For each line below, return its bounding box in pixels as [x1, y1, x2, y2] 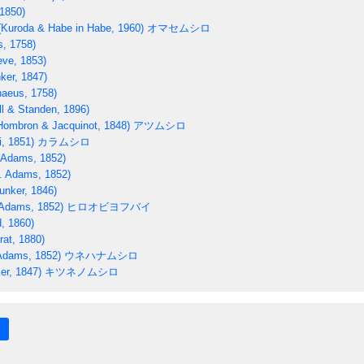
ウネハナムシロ [61, 249, 138, 262]
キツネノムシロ [41, 265, 119, 278]
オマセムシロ [144, 21, 210, 34]
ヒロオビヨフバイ [63, 200, 151, 213]
